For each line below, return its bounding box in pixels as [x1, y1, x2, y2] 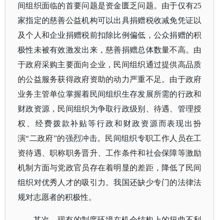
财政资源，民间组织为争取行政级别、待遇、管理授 [18, 105, 202, 113]
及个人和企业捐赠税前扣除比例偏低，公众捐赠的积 [18, 31, 202, 39]
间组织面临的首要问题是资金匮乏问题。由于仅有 [18, 1, 194, 10]
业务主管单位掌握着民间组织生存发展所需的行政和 [18, 90, 202, 98]
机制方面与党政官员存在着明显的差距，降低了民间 [18, 164, 202, 172]
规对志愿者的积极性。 [18, 193, 96, 201]
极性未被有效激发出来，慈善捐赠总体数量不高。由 [18, 46, 202, 54]
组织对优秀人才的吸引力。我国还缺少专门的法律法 [18, 178, 202, 187]
